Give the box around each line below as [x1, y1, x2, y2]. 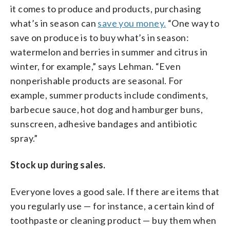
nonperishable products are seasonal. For [10, 74, 183, 86]
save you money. [98, 17, 166, 29]
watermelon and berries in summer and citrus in [10, 46, 208, 57]
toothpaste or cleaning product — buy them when [10, 214, 217, 226]
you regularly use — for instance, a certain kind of [10, 200, 215, 212]
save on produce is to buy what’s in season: [10, 31, 189, 43]
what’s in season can [10, 17, 98, 29]
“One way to [166, 17, 220, 29]
